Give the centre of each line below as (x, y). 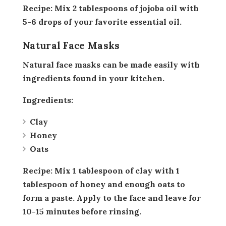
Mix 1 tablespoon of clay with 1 (116, 170)
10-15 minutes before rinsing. (82, 211)
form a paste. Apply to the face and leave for (112, 197)
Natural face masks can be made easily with (26, 64)
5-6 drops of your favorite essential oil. (102, 21)
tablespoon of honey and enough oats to (104, 184)
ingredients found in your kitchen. (94, 78)
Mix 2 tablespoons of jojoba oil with (126, 8)
